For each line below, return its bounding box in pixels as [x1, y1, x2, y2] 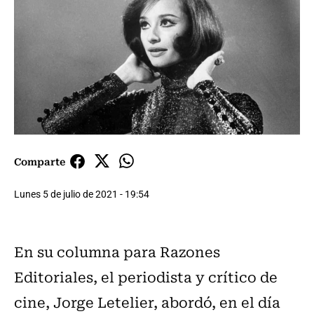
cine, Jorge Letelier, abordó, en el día [14, 290, 280, 313]
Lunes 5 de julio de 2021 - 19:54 [14, 186, 149, 200]
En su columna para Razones [14, 240, 220, 262]
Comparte [14, 153, 65, 169]
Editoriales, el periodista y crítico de [14, 265, 278, 287]
